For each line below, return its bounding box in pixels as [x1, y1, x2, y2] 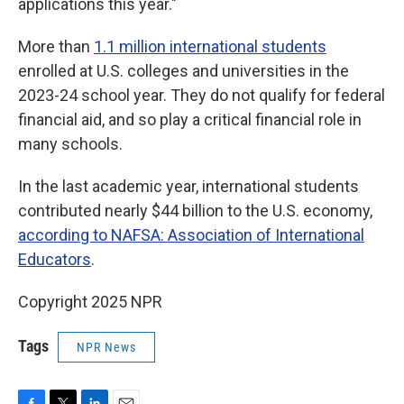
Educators [18, 250, 91, 269]
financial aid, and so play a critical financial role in [18, 110, 362, 129]
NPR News [77, 340, 136, 354]
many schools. [18, 134, 123, 153]
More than [18, 37, 94, 56]
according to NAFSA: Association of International [18, 225, 364, 244]
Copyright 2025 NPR [18, 292, 162, 311]
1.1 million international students [94, 37, 326, 56]
